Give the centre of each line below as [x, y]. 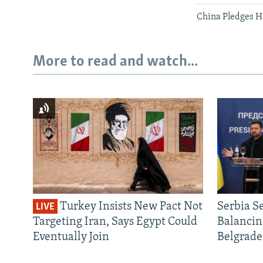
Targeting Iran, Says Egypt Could [115, 222]
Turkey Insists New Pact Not [130, 207]
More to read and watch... [115, 62]
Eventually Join [71, 237]
